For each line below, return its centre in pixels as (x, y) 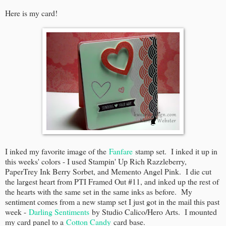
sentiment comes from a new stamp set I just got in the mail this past (112, 201)
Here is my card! (31, 13)
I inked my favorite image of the (57, 151)
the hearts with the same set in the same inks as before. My (99, 191)
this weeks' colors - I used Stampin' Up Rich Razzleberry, (96, 161)
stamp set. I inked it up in (175, 151)
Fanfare (121, 151)
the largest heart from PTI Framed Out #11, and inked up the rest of (112, 181)
